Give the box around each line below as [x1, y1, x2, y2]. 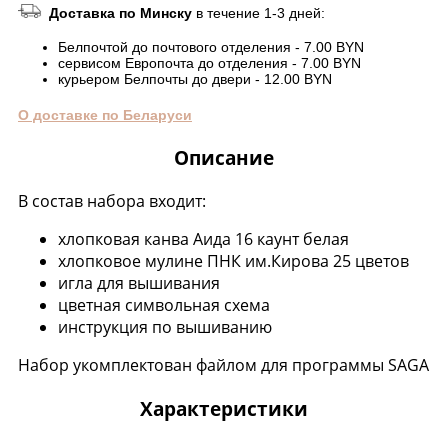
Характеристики [140, 396, 308, 422]
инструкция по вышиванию [58, 316, 272, 339]
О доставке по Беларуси [18, 107, 192, 124]
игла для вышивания [58, 272, 220, 295]
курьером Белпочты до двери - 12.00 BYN [58, 71, 332, 88]
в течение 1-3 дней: [196, 5, 325, 22]
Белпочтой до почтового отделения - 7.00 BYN [58, 39, 364, 56]
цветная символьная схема [58, 294, 270, 317]
